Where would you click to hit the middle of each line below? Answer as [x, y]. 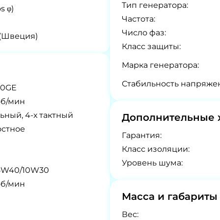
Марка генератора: [160, 65]
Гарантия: [142, 135]
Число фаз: [144, 33]
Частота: [138, 19]
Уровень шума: [152, 163]
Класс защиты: [151, 46]
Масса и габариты [170, 196]
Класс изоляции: [156, 149]
